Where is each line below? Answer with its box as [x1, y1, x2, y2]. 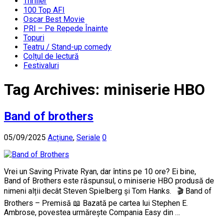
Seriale [76, 132, 100, 142]
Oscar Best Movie [23, 15, 85, 24]
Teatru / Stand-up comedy [23, 42, 111, 52]
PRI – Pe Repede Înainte [23, 24, 108, 33]
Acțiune [48, 132, 73, 142]
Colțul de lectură [23, 52, 79, 61]
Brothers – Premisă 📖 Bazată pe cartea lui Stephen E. [4, 198, 188, 208]
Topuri [23, 33, 44, 42]
